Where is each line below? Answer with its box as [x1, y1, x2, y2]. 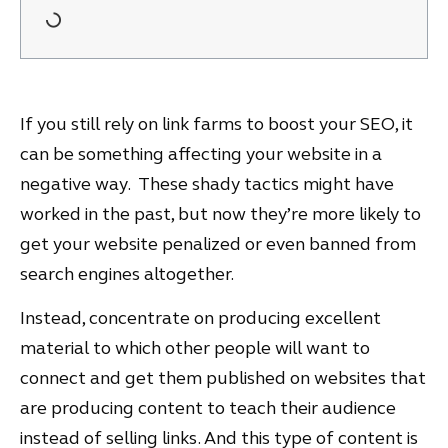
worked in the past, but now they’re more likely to [20, 202, 421, 225]
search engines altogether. [20, 262, 237, 285]
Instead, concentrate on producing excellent [20, 307, 381, 330]
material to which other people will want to [20, 337, 370, 360]
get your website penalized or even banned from [20, 232, 416, 255]
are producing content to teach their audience [20, 397, 396, 420]
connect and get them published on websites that [20, 367, 426, 390]
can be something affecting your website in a [20, 142, 382, 165]
